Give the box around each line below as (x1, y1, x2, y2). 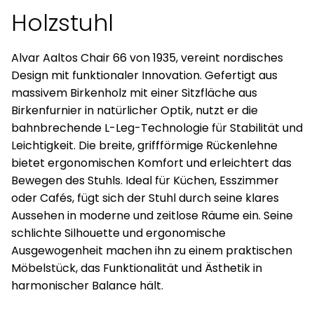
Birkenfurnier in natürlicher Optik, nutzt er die (11, 102, 258, 118)
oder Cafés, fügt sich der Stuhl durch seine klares (11, 190, 279, 206)
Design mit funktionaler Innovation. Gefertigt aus (11, 67, 278, 83)
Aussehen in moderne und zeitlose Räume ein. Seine (11, 207, 293, 224)
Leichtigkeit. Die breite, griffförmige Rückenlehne (11, 137, 278, 153)
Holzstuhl (11, 6, 114, 39)
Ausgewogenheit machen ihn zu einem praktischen (11, 243, 292, 259)
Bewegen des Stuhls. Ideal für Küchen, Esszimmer (11, 172, 279, 189)
